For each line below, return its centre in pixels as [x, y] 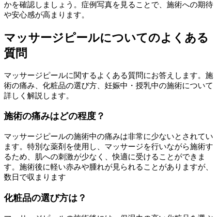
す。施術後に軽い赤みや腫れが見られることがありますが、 [108, 167]
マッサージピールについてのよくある [106, 38]
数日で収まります [35, 177]
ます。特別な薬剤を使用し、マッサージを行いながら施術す [108, 147]
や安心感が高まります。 [46, 15]
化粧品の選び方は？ [45, 198]
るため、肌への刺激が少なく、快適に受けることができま [105, 157]
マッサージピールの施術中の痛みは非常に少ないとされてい [108, 137]
